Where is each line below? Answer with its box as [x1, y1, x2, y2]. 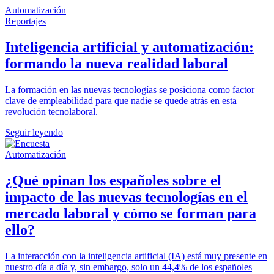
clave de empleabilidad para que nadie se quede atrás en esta [5, 95, 237, 106]
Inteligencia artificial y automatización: [5, 39, 254, 56]
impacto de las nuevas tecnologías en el [5, 189, 248, 206]
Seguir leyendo [5, 127, 63, 138]
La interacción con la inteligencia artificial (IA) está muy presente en [5, 250, 267, 261]
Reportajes [5, 16, 46, 27]
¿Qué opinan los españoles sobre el [5, 172, 221, 189]
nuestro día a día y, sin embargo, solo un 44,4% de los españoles [5, 261, 252, 272]
